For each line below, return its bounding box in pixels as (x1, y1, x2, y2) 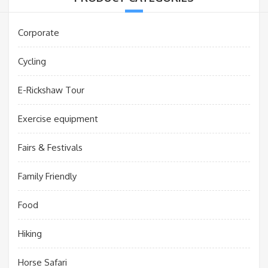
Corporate (18, 26, 59, 38)
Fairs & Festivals (18, 141, 83, 153)
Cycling (18, 55, 46, 67)
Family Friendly (18, 170, 77, 182)
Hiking (18, 227, 42, 239)
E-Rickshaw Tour (18, 84, 84, 96)
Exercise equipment (18, 112, 98, 124)
